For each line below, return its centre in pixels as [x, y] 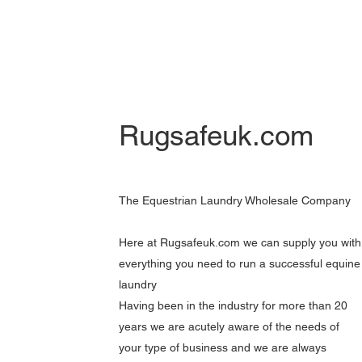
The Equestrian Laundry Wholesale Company [237, 200]
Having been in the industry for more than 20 [234, 305]
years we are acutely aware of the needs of [229, 326]
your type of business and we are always [223, 347]
